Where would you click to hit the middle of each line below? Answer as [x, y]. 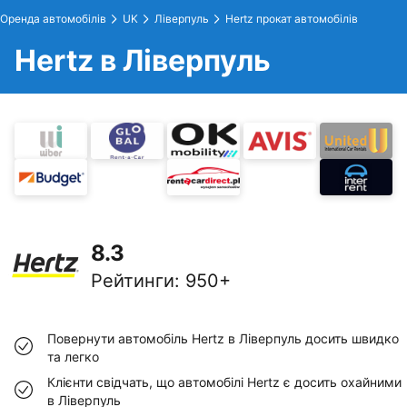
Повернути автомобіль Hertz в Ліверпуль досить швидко [223, 338]
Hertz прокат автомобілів [292, 19]
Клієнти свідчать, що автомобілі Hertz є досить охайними [224, 382]
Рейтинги [133, 281]
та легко [73, 357]
